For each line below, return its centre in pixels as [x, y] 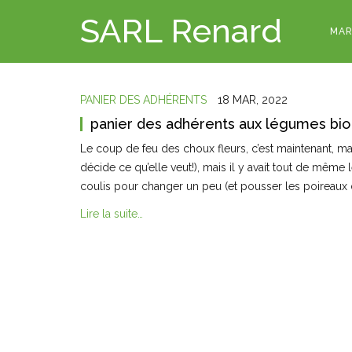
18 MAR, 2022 [253, 100]
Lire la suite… [112, 214]
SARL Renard [181, 31]
